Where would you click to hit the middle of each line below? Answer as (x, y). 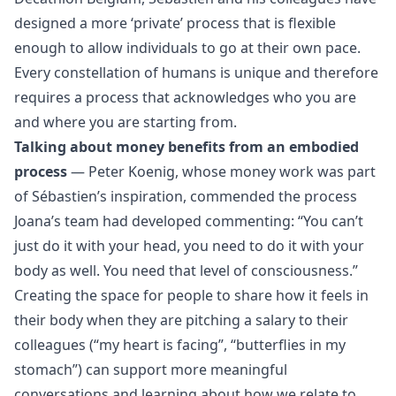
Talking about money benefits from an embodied (187, 147)
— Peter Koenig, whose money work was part (223, 171)
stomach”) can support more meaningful (151, 369)
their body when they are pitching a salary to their (181, 320)
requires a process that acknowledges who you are (185, 97)
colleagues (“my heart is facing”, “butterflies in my (180, 345)
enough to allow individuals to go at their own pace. (187, 48)
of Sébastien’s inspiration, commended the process (186, 196)
